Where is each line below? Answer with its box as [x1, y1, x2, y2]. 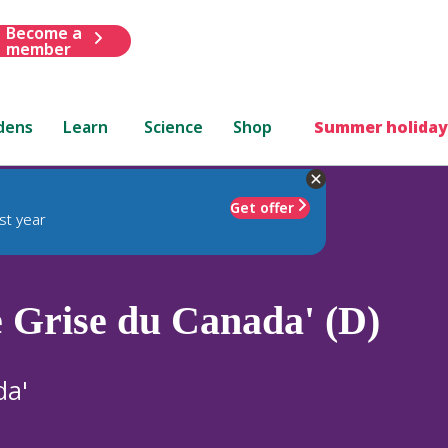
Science [144, 115, 204, 138]
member [5, 37, 71, 60]
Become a [5, 21, 82, 44]
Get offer [230, 197, 294, 217]
